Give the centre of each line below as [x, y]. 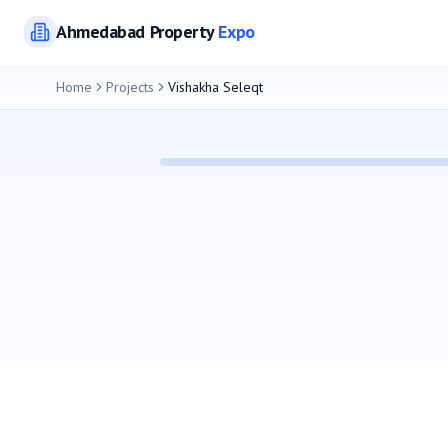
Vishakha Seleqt [215, 87]
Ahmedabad [100, 31]
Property [181, 31]
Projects [130, 87]
